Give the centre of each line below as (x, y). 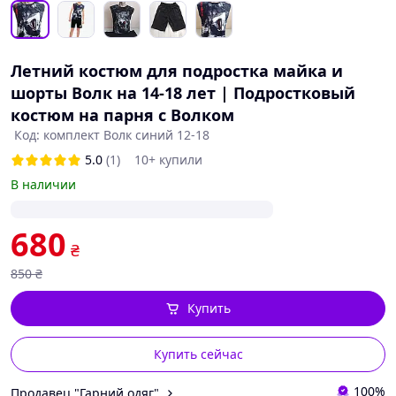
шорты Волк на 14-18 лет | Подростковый (183, 93)
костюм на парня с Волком (122, 115)
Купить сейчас (198, 354)
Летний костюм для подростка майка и (177, 71)
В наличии (43, 184)
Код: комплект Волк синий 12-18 (112, 135)
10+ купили (168, 160)
